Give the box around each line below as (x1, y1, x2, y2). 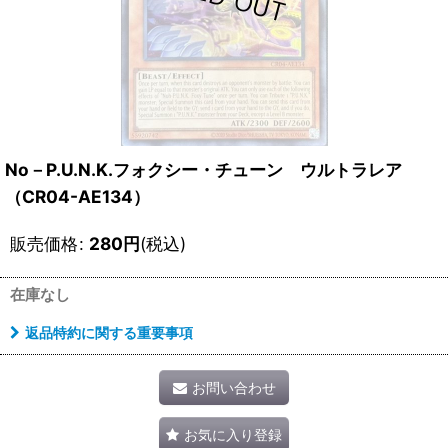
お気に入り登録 (184, 426, 282, 444)
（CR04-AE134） (5, 186, 150, 208)
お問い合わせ (191, 379, 276, 397)
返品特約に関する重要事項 (25, 324, 193, 342)
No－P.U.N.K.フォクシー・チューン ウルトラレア (5, 159, 419, 181)
